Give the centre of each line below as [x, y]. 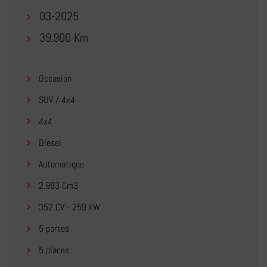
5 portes [53, 229]
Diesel [49, 143]
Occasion [54, 79]
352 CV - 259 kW [68, 207]
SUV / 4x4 [56, 100]
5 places [53, 250]
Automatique [60, 164]
